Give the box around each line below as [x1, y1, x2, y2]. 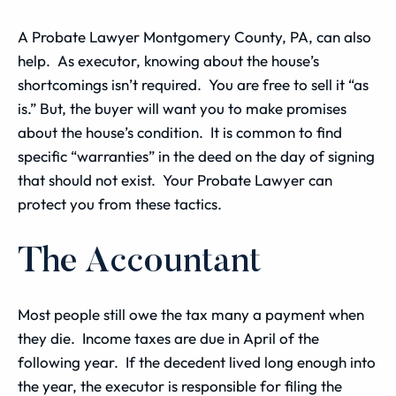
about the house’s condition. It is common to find [18, 123, 342, 141]
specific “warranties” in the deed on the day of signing [18, 147, 375, 165]
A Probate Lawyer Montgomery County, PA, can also [18, 27, 371, 46]
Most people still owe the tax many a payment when [18, 305, 364, 324]
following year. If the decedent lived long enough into [18, 353, 376, 371]
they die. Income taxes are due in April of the [18, 329, 319, 347]
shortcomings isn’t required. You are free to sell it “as [18, 75, 369, 94]
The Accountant [18, 246, 261, 281]
